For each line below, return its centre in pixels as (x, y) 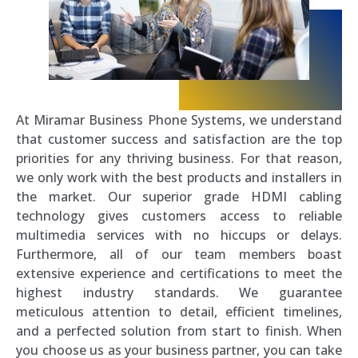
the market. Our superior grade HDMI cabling (179, 196)
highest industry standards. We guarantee (179, 292)
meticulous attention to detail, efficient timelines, (179, 311)
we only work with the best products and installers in (179, 177)
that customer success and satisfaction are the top (179, 139)
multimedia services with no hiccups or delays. (179, 235)
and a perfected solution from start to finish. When (179, 330)
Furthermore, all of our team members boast (179, 254)
